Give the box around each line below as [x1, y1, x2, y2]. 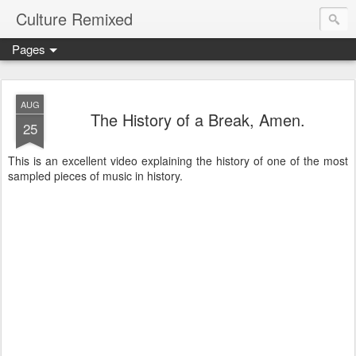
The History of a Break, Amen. [91, 108, 305, 131]
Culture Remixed [16, 7, 133, 30]
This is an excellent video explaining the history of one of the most [8, 153, 348, 168]
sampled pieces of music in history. [8, 168, 183, 184]
